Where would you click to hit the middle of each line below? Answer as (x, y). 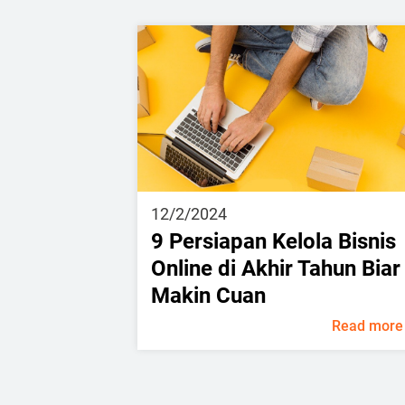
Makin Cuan (208, 295)
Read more (367, 325)
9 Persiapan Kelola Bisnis (273, 241)
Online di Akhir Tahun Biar (276, 268)
